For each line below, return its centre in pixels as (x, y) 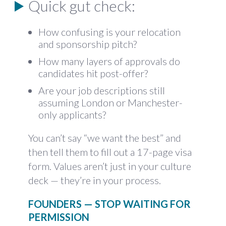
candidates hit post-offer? (93, 73)
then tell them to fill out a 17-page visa (110, 152)
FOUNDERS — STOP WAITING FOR (109, 204)
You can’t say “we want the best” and (105, 138)
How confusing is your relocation (109, 32)
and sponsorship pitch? (88, 44)
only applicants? (72, 115)
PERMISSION (59, 217)
